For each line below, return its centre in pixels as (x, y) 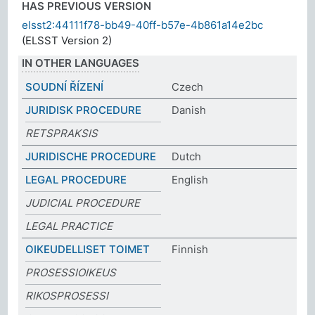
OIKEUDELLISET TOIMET (88, 249)
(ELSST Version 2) (67, 40)
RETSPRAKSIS (62, 133)
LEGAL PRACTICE (69, 226)
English (190, 179)
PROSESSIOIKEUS (71, 272)
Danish (189, 110)
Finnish (190, 249)
